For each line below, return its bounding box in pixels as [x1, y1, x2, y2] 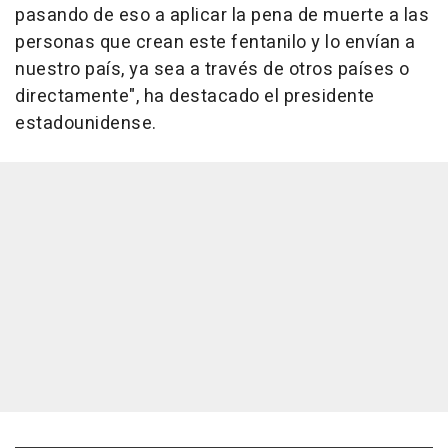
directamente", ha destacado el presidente [15, 83, 375, 111]
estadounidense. [15, 110, 157, 138]
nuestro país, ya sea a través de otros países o [15, 56, 410, 84]
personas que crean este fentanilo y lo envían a [15, 29, 416, 57]
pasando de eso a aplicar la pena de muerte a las [15, 2, 429, 30]
